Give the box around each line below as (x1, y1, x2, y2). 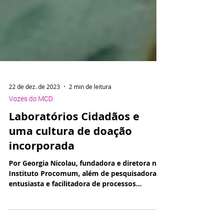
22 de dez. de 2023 (9, 105, 60, 112)
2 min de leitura (69, 105, 111, 112)
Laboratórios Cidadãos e (9, 131, 139, 146)
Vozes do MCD (9, 117, 53, 125)
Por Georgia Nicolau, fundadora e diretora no (9, 180, 161, 190)
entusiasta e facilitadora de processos (9, 201, 136, 210)
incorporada (9, 160, 74, 175)
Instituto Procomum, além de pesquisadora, (9, 191, 158, 200)
